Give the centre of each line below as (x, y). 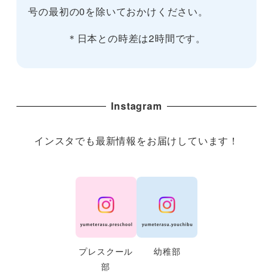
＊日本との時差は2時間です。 (136, 38)
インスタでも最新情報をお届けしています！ (136, 141)
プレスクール (106, 251)
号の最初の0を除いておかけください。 (118, 12)
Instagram (136, 106)
